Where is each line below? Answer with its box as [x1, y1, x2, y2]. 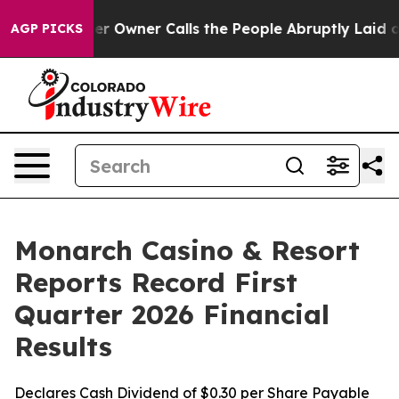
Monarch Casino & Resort [14, 233, 360, 267]
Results [14, 330, 112, 363]
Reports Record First [14, 265, 297, 299]
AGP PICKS [11, 20, 83, 37]
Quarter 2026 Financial [14, 297, 330, 331]
